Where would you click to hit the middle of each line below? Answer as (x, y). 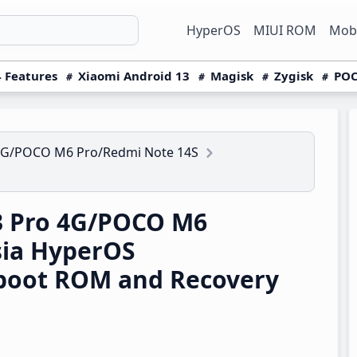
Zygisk (294, 76)
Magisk (232, 76)
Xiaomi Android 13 (134, 76)
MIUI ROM (285, 30)
